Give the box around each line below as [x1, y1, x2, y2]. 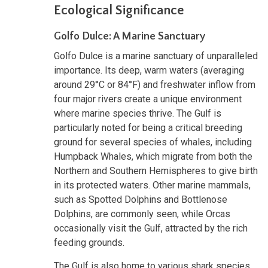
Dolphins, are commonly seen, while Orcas [54, 208, 230, 220]
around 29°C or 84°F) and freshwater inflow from [54, 78, 255, 90]
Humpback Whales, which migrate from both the [54, 150, 252, 162]
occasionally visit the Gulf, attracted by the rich [54, 222, 248, 234]
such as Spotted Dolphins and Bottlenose [54, 193, 227, 205]
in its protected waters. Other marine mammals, [54, 179, 251, 191]
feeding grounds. [54, 236, 124, 248]
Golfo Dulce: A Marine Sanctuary [54, 30, 205, 42]
